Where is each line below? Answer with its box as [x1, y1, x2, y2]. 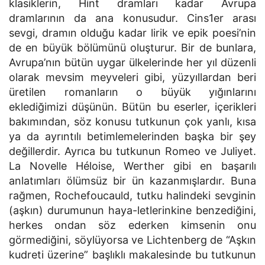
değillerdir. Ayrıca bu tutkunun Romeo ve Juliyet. [9, 145, 256, 157]
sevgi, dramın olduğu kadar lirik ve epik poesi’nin [9, 27, 256, 39]
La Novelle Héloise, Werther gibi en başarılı [9, 160, 256, 172]
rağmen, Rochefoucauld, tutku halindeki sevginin [9, 189, 256, 202]
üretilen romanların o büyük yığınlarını [9, 86, 256, 98]
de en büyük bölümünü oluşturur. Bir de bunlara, [9, 41, 256, 54]
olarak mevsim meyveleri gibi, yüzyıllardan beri [9, 71, 256, 83]
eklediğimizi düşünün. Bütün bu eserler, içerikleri [9, 101, 256, 113]
